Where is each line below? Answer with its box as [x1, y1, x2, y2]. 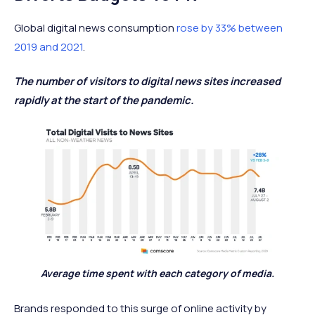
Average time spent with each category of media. [41, 266, 274, 281]
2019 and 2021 [14, 39, 83, 54]
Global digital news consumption [14, 20, 176, 35]
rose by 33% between [176, 20, 283, 35]
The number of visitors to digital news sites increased [14, 74, 281, 89]
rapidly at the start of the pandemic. [14, 93, 194, 108]
